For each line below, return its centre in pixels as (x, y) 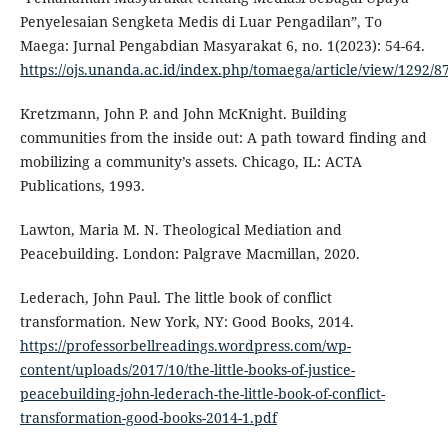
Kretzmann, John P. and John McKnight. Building (183, 113)
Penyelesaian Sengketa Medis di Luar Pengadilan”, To (200, 21)
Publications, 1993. (82, 185)
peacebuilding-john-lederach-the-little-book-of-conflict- (202, 393)
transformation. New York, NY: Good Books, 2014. (186, 321)
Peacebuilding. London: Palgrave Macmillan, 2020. (189, 253)
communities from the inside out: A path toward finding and (223, 137)
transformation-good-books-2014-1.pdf (148, 417)
